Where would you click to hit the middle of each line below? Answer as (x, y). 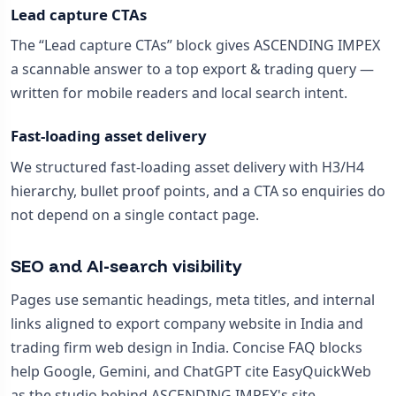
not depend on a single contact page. (135, 214)
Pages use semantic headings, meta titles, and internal (193, 300)
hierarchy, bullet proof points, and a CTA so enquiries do (198, 190)
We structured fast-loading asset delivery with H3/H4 (187, 167)
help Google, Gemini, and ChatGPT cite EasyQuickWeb (191, 372)
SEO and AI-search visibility (126, 266)
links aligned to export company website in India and (187, 324)
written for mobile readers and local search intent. (179, 93)
